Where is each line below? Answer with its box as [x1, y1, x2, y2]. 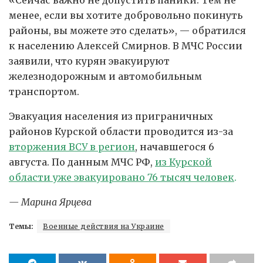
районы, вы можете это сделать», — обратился [9, 24, 246, 36]
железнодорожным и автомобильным [9, 70, 202, 82]
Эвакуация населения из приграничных [9, 110, 213, 122]
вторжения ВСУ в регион [9, 140, 135, 153]
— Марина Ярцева [9, 195, 92, 208]
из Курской [155, 156, 212, 168]
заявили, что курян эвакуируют [9, 55, 170, 67]
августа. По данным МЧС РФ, [9, 156, 155, 168]
